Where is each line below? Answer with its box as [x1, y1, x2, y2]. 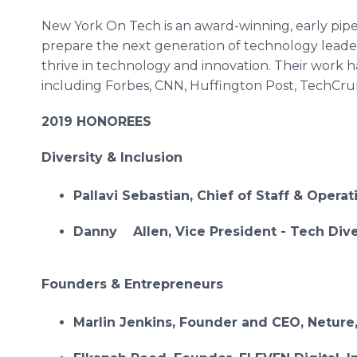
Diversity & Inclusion [41, 150, 182, 165]
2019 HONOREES [41, 114, 151, 129]
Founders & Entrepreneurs [41, 277, 223, 292]
